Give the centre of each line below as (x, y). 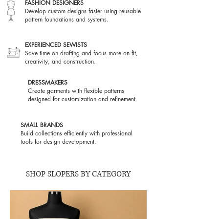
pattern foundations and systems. (67, 19)
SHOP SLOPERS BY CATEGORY (78, 174)
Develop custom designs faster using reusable (83, 11)
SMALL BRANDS (42, 125)
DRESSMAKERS (48, 82)
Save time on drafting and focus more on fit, (81, 53)
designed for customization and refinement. (83, 99)
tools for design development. (58, 141)
